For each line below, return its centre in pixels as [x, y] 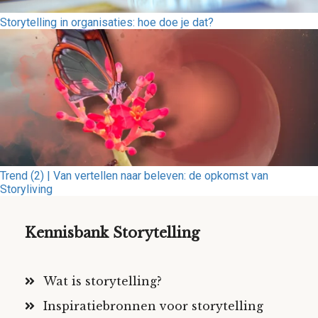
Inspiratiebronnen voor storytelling [153, 306]
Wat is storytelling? [103, 281]
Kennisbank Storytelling [112, 232]
